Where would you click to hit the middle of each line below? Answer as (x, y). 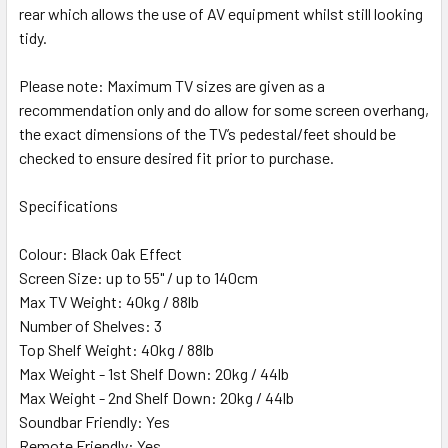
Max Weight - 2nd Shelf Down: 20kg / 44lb (156, 398)
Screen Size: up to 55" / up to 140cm (138, 278)
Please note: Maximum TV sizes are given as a (172, 86)
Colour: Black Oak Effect (100, 254)
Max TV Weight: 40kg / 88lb (109, 302)
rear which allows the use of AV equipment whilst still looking (221, 14)
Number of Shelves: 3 (90, 326)
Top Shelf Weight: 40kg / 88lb (116, 350)
